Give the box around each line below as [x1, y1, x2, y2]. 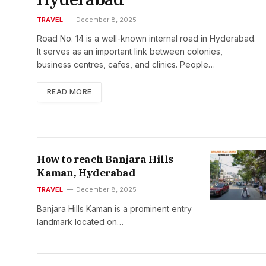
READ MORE [47, 87, 92, 96]
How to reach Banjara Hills [37, 153, 173, 166]
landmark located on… [37, 217, 123, 227]
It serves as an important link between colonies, [37, 46, 223, 56]
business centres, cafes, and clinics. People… [37, 59, 215, 69]
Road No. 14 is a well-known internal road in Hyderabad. [37, 33, 256, 43]
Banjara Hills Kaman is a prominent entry [37, 204, 192, 214]
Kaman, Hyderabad [37, 166, 136, 180]
